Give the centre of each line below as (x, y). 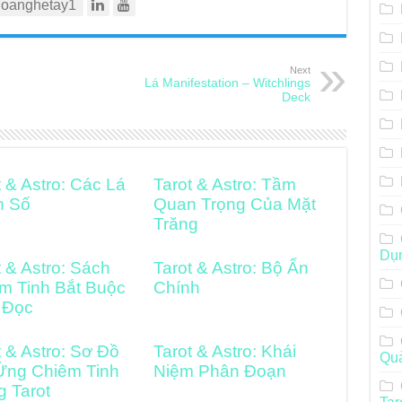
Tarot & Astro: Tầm (225, 184)
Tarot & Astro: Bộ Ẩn (232, 268)
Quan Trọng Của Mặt (235, 204)
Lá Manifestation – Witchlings (227, 83)
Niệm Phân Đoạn (220, 371)
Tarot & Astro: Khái (225, 351)
